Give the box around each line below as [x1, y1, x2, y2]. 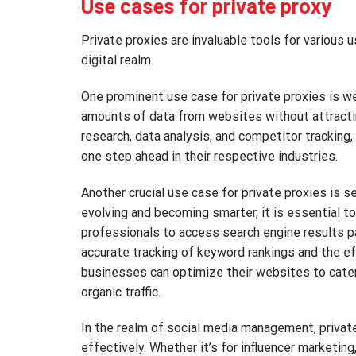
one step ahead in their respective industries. [81, 148, 338, 164]
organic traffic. [81, 284, 161, 300]
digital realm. [81, 52, 153, 68]
